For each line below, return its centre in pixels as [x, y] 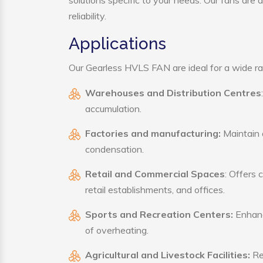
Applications [117, 44]
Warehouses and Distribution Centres [173, 93]
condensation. [114, 149]
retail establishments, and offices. [155, 190]
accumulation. [113, 109]
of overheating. [117, 230]
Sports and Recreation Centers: [159, 214]
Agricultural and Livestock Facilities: [168, 255]
